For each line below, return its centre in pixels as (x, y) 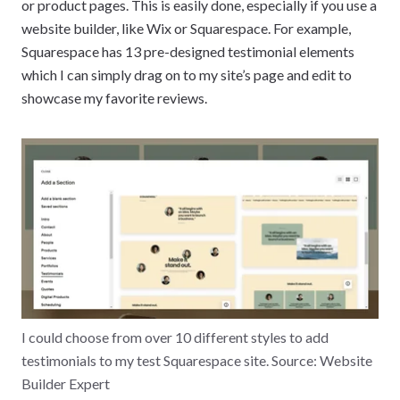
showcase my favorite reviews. (114, 97)
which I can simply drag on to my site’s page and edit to (187, 74)
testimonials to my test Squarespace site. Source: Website (197, 360)
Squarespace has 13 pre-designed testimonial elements (188, 51)
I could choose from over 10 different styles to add (175, 337)
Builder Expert (66, 383)
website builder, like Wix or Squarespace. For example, (186, 28)
